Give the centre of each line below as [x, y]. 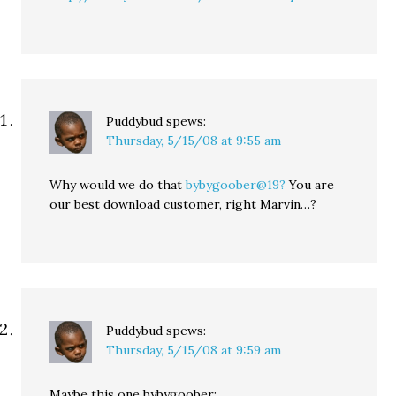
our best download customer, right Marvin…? [183, 204]
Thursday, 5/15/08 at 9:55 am [194, 141]
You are [310, 185]
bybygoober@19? [236, 185]
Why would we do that [118, 185]
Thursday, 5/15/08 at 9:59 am [194, 350]
